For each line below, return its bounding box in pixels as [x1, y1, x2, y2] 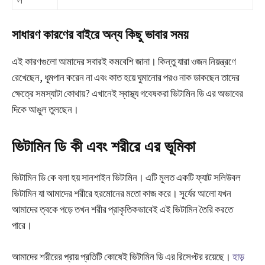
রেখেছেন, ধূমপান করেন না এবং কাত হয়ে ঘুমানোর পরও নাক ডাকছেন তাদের [12, 71, 240, 85]
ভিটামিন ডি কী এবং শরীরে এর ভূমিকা [12, 137, 195, 157]
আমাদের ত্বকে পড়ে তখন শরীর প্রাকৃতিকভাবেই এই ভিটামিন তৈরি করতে [12, 203, 233, 216]
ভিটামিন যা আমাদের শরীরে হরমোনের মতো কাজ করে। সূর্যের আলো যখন [12, 187, 231, 201]
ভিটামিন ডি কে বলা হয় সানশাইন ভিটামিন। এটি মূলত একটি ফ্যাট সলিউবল [12, 171, 241, 185]
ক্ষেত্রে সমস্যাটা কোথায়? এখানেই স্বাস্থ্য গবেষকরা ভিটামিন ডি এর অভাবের [12, 87, 243, 101]
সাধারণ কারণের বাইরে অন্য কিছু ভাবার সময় [12, 27, 189, 43]
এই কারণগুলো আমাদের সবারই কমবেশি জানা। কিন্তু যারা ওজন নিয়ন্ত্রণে [12, 55, 236, 69]
